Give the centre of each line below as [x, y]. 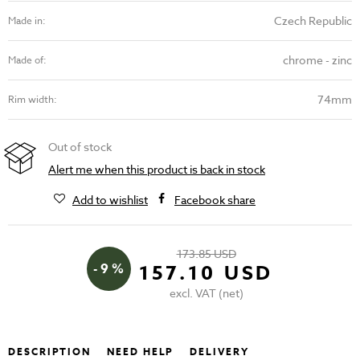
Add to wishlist [110, 200]
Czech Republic [313, 21]
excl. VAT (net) [206, 293]
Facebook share [215, 200]
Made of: [27, 60]
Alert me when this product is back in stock [157, 170]
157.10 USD [206, 274]
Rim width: [33, 100]
